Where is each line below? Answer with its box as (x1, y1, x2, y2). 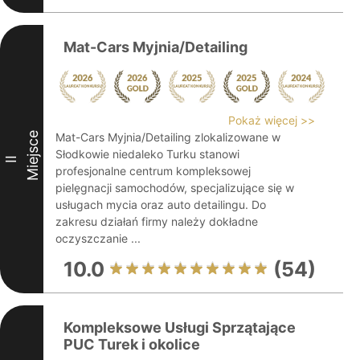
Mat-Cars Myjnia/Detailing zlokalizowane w (55, 130, 280, 144)
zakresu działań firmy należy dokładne (55, 215, 258, 228)
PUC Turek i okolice (63, 336, 200, 353)
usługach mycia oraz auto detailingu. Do (55, 198, 266, 211)
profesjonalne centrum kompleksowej (55, 164, 251, 178)
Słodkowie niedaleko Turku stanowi (55, 147, 239, 161)
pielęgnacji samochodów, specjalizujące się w (55, 181, 294, 194)
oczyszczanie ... (55, 231, 141, 245)
